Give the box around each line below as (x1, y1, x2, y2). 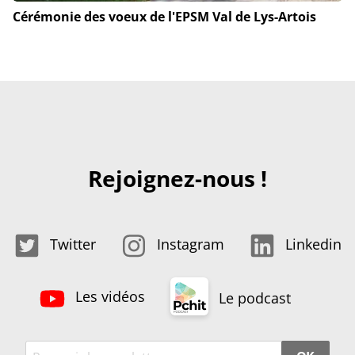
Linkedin (281, 235, 342, 254)
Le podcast (214, 288, 291, 308)
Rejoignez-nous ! (88, 163, 267, 194)
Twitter (45, 235, 96, 254)
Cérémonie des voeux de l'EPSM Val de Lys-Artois (13, 8, 316, 26)
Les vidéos (71, 287, 145, 307)
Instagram (152, 235, 224, 254)
